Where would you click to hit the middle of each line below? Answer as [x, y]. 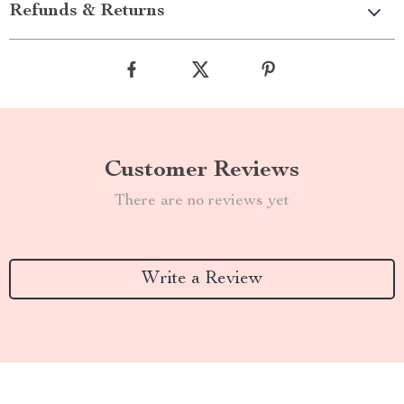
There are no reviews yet [202, 201]
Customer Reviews [202, 170]
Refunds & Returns [87, 12]
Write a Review [202, 279]
